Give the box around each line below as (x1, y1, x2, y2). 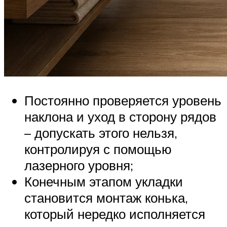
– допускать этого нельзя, (24, 125, 177, 141)
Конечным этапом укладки (24, 173, 183, 190)
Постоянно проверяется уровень (24, 92, 221, 109)
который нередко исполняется (24, 206, 205, 222)
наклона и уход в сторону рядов (24, 108, 216, 125)
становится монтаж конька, (24, 190, 188, 206)
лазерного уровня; (24, 157, 133, 174)
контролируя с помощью (24, 141, 172, 158)
